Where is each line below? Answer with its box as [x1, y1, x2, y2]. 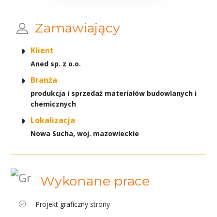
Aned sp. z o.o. [31, 59, 81, 68]
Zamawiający [35, 19, 121, 36]
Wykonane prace [40, 172, 150, 189]
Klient [31, 45, 54, 56]
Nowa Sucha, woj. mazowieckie [31, 128, 139, 138]
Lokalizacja [31, 114, 76, 125]
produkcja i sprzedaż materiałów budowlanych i [31, 88, 197, 98]
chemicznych [31, 99, 77, 108]
